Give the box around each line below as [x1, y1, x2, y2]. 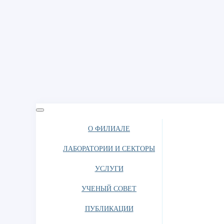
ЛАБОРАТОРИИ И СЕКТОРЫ [63, 145, 155, 152]
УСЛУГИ [94, 165, 123, 172]
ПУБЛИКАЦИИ [84, 205, 133, 212]
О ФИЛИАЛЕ [88, 125, 130, 132]
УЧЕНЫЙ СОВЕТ [81, 185, 136, 192]
